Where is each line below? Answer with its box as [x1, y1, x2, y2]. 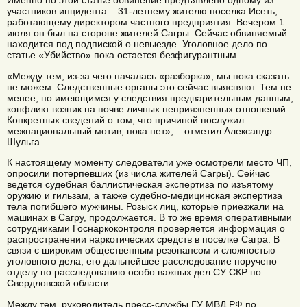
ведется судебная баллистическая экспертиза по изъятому [7, 179, 273, 191]
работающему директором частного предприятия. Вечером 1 [7, 16, 284, 28]
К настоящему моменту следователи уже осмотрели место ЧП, [7, 157, 292, 169]
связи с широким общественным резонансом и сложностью [7, 245, 275, 256]
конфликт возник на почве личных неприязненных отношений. [7, 103, 288, 114]
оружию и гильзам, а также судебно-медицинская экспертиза [7, 190, 282, 201]
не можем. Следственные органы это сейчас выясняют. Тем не [7, 81, 291, 93]
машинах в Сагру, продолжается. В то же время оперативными [7, 212, 292, 223]
